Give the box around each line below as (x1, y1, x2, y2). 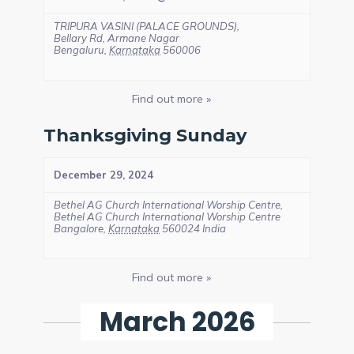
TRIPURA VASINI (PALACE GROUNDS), (54, 20, 239, 32)
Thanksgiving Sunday (43, 124, 247, 146)
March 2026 (99, 303, 255, 341)
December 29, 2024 (54, 168, 153, 181)
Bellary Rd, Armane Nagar (54, 32, 179, 44)
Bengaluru (54, 43, 104, 56)
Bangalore (54, 222, 104, 235)
